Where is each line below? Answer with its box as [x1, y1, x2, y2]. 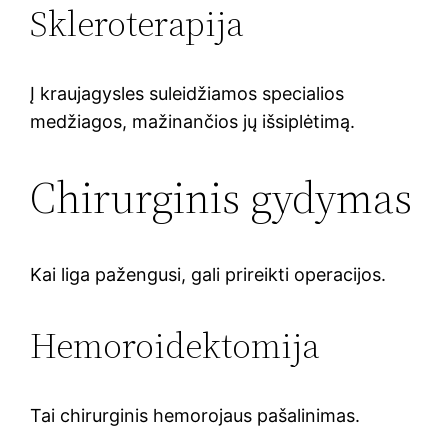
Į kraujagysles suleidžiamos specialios [30, 82, 345, 104]
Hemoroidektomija [30, 320, 321, 370]
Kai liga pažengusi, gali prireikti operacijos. [30, 263, 387, 285]
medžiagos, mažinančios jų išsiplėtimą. [30, 110, 356, 132]
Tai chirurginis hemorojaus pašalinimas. [30, 404, 361, 426]
